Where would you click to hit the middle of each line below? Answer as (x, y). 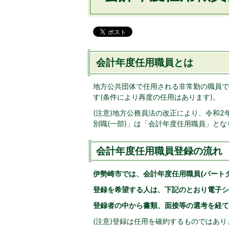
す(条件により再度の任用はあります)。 (156, 97)
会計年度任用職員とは (145, 62)
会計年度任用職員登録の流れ (159, 151)
